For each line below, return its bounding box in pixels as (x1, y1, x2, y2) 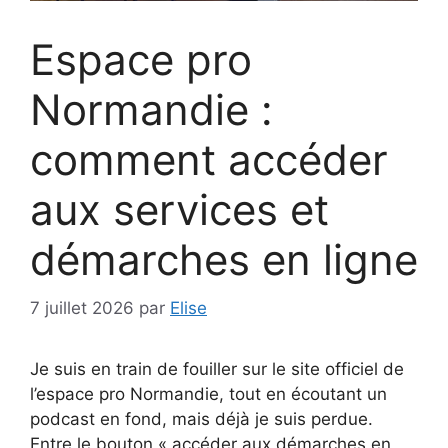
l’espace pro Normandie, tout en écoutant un (30, 384, 387, 405)
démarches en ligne (30, 233, 418, 285)
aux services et (30, 183, 329, 235)
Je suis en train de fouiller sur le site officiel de (30, 359, 404, 380)
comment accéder (30, 133, 388, 185)
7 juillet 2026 (30, 298, 134, 319)
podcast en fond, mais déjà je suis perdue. (30, 409, 373, 430)
